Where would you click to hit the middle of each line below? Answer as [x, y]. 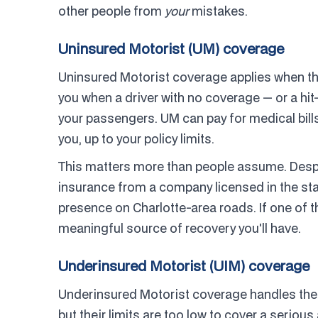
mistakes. [218, 11]
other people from [111, 11]
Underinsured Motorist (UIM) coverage [184, 266]
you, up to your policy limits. [136, 139]
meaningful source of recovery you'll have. [180, 228]
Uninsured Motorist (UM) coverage [171, 49]
